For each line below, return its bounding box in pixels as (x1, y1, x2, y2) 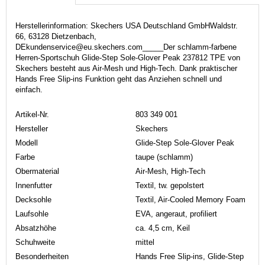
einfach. (15, 85, 43, 94)
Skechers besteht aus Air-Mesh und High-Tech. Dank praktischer (15, 63, 237, 73)
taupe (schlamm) (135, 152, 193, 161)
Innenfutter (15, 180, 52, 190)
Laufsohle (15, 209, 49, 218)
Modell (15, 138, 38, 147)
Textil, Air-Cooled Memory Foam (135, 195, 245, 204)
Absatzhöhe (15, 223, 56, 232)
